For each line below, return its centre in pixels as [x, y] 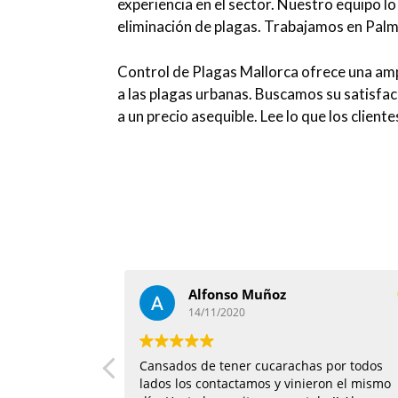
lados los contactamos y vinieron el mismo [265, 383]
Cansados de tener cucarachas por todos [261, 365]
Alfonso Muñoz [237, 295]
